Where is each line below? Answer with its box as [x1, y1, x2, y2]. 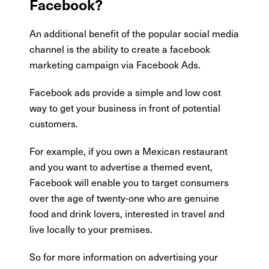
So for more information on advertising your [29, 249, 219, 264]
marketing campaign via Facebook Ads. [29, 57, 201, 72]
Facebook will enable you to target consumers [29, 175, 229, 190]
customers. [29, 116, 79, 131]
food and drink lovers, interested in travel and [29, 206, 225, 221]
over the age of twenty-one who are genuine [29, 190, 220, 205]
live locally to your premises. [29, 222, 153, 237]
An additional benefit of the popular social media [29, 26, 240, 41]
